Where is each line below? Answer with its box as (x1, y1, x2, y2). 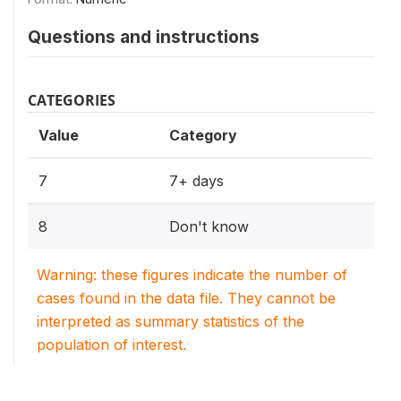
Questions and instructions (28, 26, 260, 47)
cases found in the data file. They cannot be (37, 289, 336, 307)
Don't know (169, 218, 249, 235)
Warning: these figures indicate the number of (37, 266, 347, 284)
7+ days (169, 172, 224, 190)
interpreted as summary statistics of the (37, 312, 304, 330)
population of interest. (37, 336, 186, 354)
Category (169, 126, 237, 144)
